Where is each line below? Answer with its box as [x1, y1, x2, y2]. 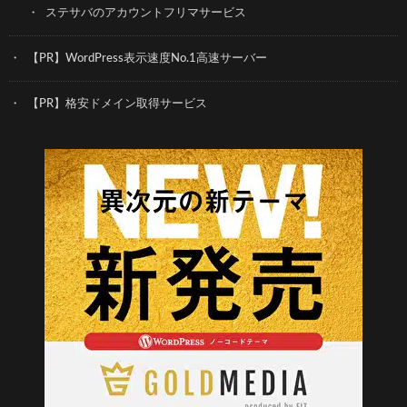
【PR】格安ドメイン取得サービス [27, 98, 207, 111]
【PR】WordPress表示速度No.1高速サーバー [27, 53, 267, 65]
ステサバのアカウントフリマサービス [45, 7, 246, 20]
